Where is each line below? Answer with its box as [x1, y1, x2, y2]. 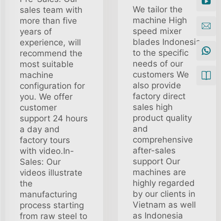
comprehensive [133, 135, 193, 145]
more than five [20, 16, 77, 26]
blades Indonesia [133, 37, 201, 47]
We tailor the [133, 4, 183, 14]
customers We [133, 70, 189, 79]
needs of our [133, 59, 183, 69]
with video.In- [20, 146, 74, 156]
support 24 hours [20, 113, 88, 123]
